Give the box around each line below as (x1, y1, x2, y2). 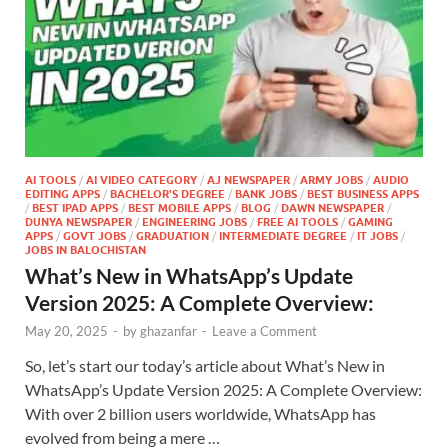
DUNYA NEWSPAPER (25, 215, 132, 230)
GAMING (348, 215, 393, 230)
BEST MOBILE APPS (128, 201, 231, 216)
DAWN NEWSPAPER (281, 201, 384, 216)
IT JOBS (357, 229, 398, 244)
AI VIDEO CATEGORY (86, 173, 197, 188)
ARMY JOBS (300, 173, 363, 188)
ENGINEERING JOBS (142, 215, 247, 230)
